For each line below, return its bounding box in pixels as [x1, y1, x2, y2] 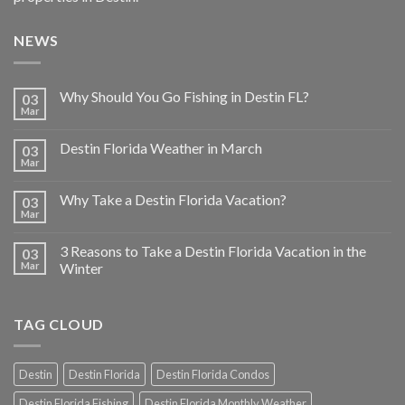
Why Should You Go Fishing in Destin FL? [60, 87, 309, 105]
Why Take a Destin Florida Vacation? [60, 190, 287, 208]
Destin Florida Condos [156, 367, 269, 382]
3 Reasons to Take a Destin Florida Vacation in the [60, 241, 366, 259]
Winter [60, 259, 103, 277]
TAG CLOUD [14, 315, 105, 333]
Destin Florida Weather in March [60, 138, 262, 156]
